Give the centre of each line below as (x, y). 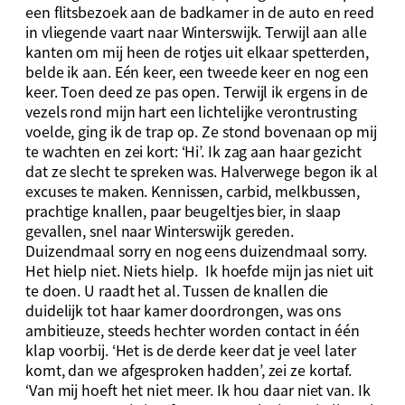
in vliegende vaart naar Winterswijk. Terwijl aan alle (196, 31)
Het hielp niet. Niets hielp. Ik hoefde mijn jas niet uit (200, 270)
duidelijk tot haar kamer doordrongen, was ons (183, 310)
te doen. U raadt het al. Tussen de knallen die (177, 290)
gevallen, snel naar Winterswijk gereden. (160, 230)
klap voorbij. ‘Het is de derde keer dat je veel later (191, 349)
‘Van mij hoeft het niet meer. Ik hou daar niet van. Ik (198, 389)
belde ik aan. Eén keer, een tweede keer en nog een (197, 71)
